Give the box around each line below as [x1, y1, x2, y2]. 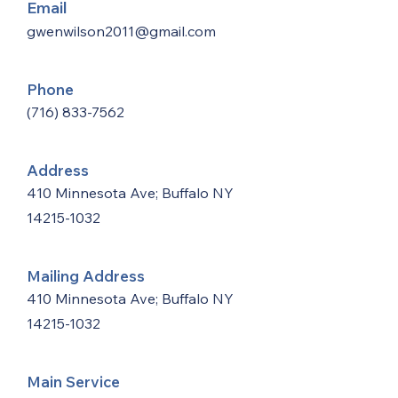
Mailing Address [27, 267, 145, 285]
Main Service [27, 372, 120, 391]
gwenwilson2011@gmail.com [27, 22, 216, 40]
